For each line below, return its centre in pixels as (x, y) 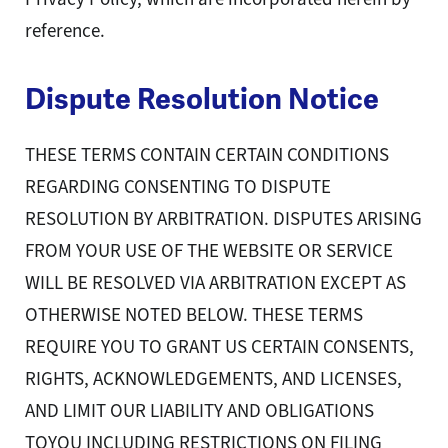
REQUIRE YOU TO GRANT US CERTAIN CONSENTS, (219, 347)
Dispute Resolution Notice (202, 99)
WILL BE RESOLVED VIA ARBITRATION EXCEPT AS (215, 283)
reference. (65, 31)
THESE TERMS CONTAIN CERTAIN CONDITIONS (207, 155)
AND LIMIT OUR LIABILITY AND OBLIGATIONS (199, 411)
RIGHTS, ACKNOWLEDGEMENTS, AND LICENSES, (213, 379)
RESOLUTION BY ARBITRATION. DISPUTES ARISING (223, 219)
